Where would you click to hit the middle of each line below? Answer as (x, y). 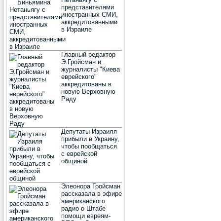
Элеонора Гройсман (91, 186)
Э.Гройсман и (81, 62)
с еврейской (79, 154)
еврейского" (79, 77)
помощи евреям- (86, 216)
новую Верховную (88, 92)
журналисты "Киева (91, 69)
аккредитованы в (86, 84)
